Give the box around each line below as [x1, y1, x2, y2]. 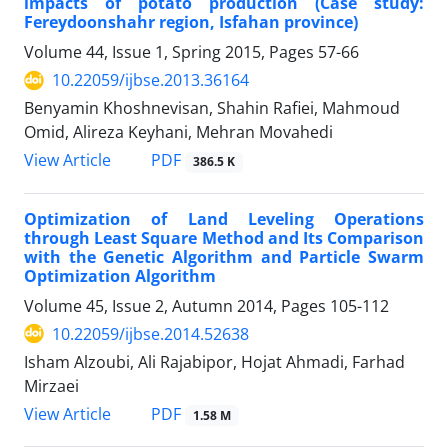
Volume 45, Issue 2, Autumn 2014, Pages [24, 294, 330, 317]
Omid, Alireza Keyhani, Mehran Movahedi [24, 121, 333, 144]
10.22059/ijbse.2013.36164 [52, 69, 249, 92]
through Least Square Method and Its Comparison [24, 226, 424, 249]
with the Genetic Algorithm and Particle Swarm [24, 245, 424, 268]
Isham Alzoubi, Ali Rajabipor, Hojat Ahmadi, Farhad [24, 350, 405, 373]
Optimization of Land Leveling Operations [24, 207, 424, 230]
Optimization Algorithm [24, 264, 216, 287]
